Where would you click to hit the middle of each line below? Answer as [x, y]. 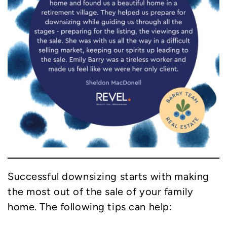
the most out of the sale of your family [101, 191]
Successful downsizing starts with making [108, 176]
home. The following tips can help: [90, 206]
